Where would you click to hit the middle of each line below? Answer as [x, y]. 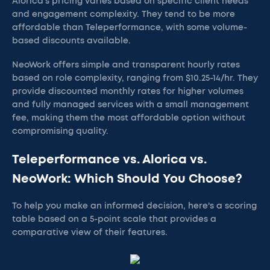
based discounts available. [71, 41]
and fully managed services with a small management [130, 105]
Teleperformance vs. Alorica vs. [109, 160]
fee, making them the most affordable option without [129, 118]
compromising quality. [60, 131]
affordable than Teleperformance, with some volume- [130, 28]
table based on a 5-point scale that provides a [114, 219]
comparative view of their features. [90, 233]
